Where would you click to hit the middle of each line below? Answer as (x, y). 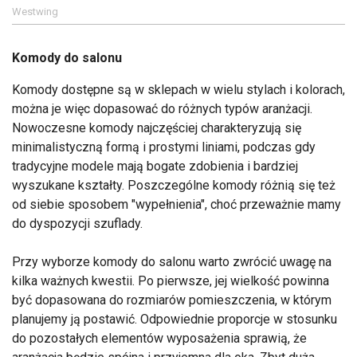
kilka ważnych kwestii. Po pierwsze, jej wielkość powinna (171, 280)
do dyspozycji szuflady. (77, 223)
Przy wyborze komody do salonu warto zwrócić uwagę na (172, 261)
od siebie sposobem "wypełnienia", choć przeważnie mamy (177, 204)
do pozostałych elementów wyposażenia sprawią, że (159, 338)
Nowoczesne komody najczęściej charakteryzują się (157, 127)
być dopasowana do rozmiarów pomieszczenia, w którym (172, 300)
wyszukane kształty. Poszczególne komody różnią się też (174, 185)
